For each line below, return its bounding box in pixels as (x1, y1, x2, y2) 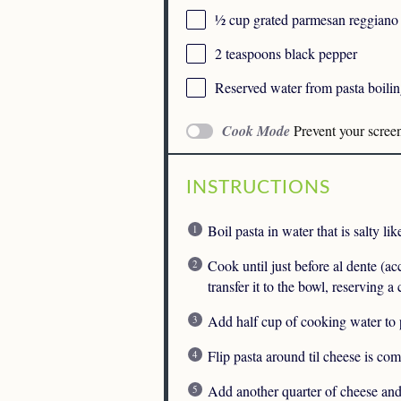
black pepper (281, 44, 357, 64)
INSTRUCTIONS (186, 177, 330, 197)
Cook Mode (222, 121, 290, 141)
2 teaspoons (215, 44, 281, 64)
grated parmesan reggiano (250, 10, 398, 30)
